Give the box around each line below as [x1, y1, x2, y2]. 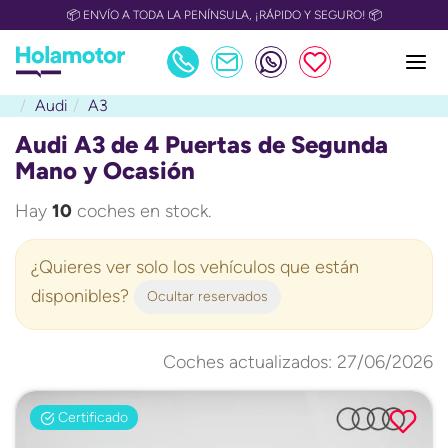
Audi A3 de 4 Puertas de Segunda [15, 130, 388, 159]
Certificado [54, 408, 128, 426]
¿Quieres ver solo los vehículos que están [31, 256, 359, 278]
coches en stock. [72, 200, 211, 222]
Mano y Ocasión [15, 156, 195, 185]
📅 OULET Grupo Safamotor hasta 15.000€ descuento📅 [73, 8, 375, 22]
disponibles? [31, 284, 134, 307]
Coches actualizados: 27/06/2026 [163, 351, 433, 373]
